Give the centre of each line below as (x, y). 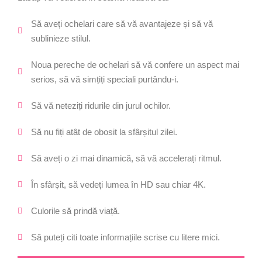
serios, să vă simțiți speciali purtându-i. (104, 79)
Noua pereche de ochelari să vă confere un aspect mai (135, 65)
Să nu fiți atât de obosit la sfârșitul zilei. (104, 132)
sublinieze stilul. (61, 38)
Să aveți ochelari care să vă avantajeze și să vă (122, 24)
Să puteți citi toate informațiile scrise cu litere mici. (125, 237)
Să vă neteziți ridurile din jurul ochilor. (101, 106)
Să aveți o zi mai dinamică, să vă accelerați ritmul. (126, 158)
